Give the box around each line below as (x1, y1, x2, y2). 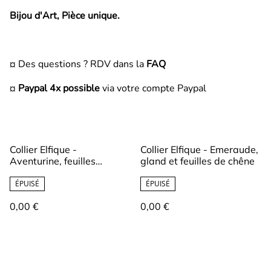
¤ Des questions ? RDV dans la (10, 57, 144, 71)
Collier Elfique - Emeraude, (140, 143, 258, 156)
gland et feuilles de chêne (140, 155, 255, 168)
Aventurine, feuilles (10, 155, 96, 168)
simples (10, 166, 44, 179)
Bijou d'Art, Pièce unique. (10, 9, 120, 23)
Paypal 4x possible (18, 82, 100, 96)
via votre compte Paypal (100, 82, 206, 96)
